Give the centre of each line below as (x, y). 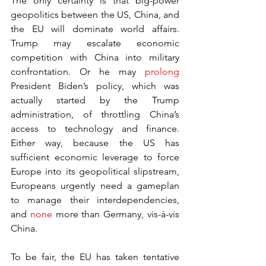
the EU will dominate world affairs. (95, 29)
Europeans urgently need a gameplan (95, 186)
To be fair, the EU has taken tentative (95, 257)
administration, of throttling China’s (95, 114)
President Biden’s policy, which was (95, 86)
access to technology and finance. (95, 129)
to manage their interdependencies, (95, 200)
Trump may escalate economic (95, 43)
